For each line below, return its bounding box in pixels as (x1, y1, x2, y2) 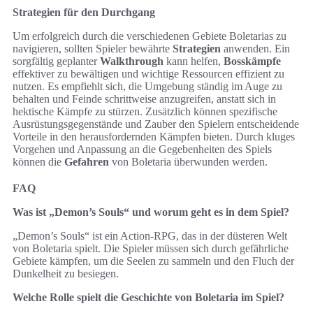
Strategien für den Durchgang (13, 6, 155, 18)
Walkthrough (100, 55, 163, 67)
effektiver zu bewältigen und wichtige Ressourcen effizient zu (13, 68, 284, 80)
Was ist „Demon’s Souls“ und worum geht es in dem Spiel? (13, 206, 289, 218)
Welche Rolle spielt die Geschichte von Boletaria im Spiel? (13, 291, 284, 303)
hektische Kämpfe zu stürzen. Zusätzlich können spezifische (13, 105, 277, 117)
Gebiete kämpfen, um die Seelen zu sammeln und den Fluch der (13, 255, 294, 267)
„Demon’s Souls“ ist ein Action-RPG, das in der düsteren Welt (13, 230, 287, 242)
